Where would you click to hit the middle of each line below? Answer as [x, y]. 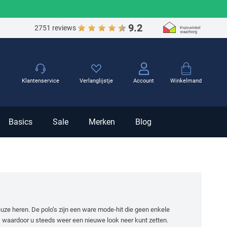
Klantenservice [41, 81]
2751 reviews [55, 28]
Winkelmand [186, 81]
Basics [21, 122]
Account [144, 81]
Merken [102, 122]
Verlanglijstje [97, 81]
